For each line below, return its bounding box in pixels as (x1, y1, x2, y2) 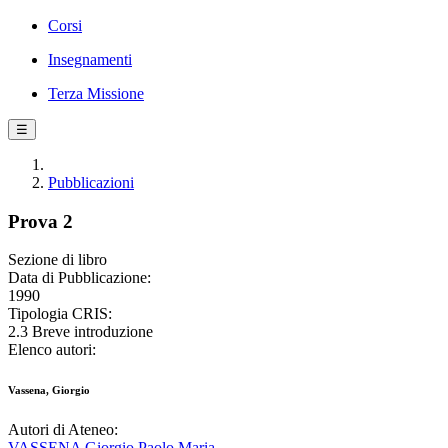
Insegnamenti (48, 51, 132, 68)
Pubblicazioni (48, 174, 134, 191)
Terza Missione (48, 85, 144, 102)
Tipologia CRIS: (8, 305, 112, 323)
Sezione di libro (8, 251, 107, 269)
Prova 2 (8, 210, 73, 232)
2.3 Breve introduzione (8, 323, 153, 341)
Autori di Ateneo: (8, 421, 118, 439)
